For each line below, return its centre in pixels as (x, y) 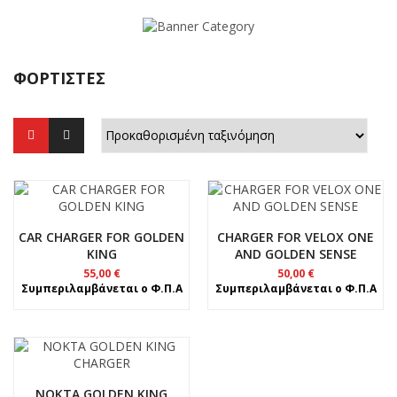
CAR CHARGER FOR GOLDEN (101, 237)
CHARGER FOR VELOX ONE (296, 237)
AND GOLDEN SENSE (296, 253)
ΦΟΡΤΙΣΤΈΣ (59, 78)
